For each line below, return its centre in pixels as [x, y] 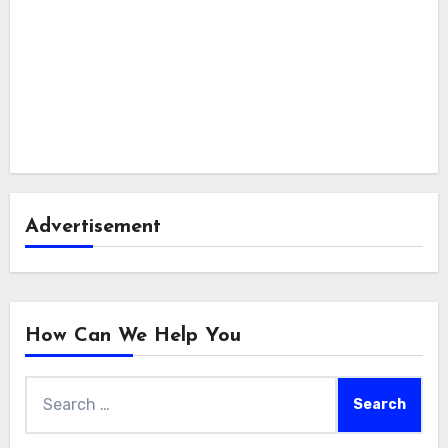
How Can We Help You [132, 335]
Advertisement [92, 226]
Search [50, 388]
